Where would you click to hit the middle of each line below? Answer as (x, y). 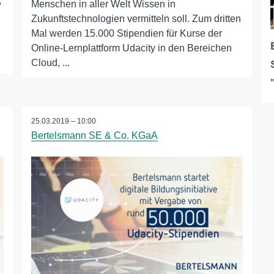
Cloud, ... (50, 63)
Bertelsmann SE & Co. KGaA (94, 136)
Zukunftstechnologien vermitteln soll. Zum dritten (136, 19)
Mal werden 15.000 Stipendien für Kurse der (126, 34)
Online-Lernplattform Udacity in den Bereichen (131, 48)
